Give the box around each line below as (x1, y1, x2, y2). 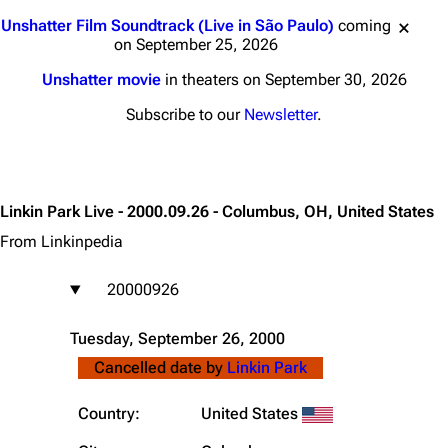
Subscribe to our (126, 105, 244, 124)
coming (334, 16, 391, 35)
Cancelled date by (94, 358, 227, 377)
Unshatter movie (41, 70, 161, 89)
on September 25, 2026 (114, 35, 278, 54)
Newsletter (244, 105, 317, 124)
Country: (78, 404, 140, 423)
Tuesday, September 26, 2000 (70, 329, 285, 348)
